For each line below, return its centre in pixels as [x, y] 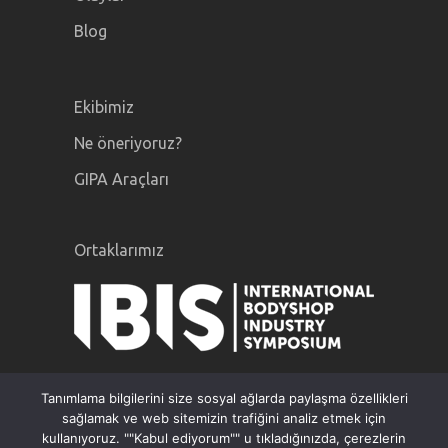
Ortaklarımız [119, 250]
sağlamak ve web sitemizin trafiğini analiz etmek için [224, 418]
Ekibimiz [104, 107]
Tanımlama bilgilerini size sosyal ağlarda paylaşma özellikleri [224, 398]
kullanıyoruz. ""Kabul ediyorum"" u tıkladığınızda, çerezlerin [224, 438]
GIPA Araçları [121, 179]
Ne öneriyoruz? [128, 143]
